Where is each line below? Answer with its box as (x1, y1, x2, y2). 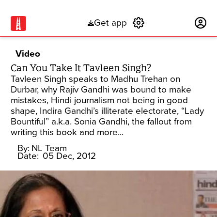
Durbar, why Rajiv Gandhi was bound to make (11, 84, 192, 95)
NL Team (31, 143, 67, 154)
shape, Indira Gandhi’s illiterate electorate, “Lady (11, 106, 204, 116)
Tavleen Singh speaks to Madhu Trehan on (11, 74, 181, 84)
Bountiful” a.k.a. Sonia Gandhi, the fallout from (11, 116, 192, 127)
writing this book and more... (11, 127, 124, 138)
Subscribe (150, 17, 190, 29)
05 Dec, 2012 (43, 151, 96, 161)
